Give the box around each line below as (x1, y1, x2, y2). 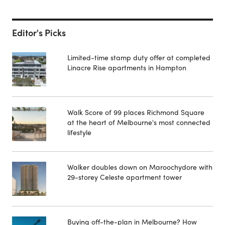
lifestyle (67, 127, 91, 138)
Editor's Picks (12, 26, 66, 39)
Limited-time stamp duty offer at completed (67, 52, 210, 63)
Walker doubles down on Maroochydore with (67, 162, 212, 172)
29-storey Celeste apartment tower (67, 172, 182, 182)
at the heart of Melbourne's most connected (67, 117, 210, 128)
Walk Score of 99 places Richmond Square (67, 107, 204, 118)
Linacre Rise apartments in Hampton (67, 62, 186, 73)
